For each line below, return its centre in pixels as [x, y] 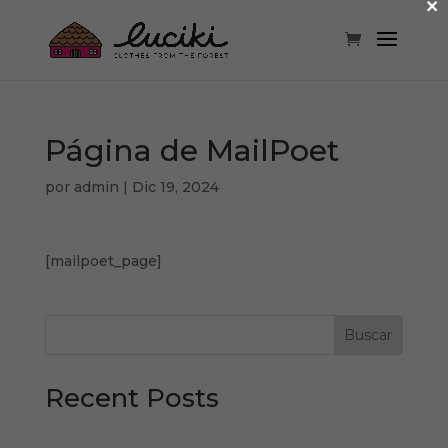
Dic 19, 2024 [175, 187]
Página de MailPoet [191, 150]
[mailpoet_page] [103, 261]
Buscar [368, 335]
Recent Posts [131, 398]
